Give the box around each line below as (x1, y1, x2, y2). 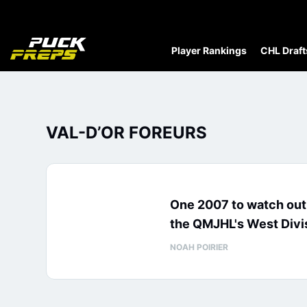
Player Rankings (171, 45, 247, 56)
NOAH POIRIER (170, 242, 228, 252)
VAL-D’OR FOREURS (46, 123, 207, 143)
